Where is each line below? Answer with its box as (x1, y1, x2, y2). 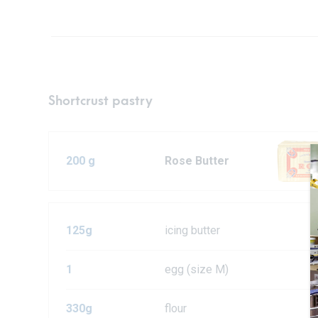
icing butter (165, 224, 221, 238)
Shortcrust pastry (48, 94, 153, 109)
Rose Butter (165, 154, 230, 168)
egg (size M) (165, 263, 229, 277)
